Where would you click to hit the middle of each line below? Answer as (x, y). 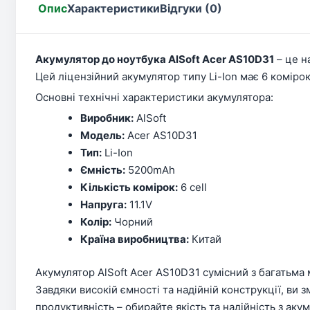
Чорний (132, 222)
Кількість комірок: (129, 187)
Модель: (102, 135)
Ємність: (103, 170)
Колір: (96, 222)
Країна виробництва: (135, 239)
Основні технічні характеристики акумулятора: (154, 97)
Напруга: (103, 204)
